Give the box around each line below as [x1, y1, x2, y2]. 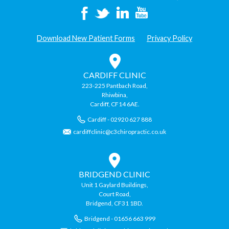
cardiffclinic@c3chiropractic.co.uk [73, 127, 166, 135]
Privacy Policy [147, 33, 192, 42]
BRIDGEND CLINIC [79, 169, 150, 179]
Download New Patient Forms [37, 33, 135, 42]
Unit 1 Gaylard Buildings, [81, 180, 148, 189]
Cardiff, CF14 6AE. [89, 100, 140, 108]
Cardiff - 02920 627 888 [87, 115, 152, 123]
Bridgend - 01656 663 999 [84, 214, 155, 222]
